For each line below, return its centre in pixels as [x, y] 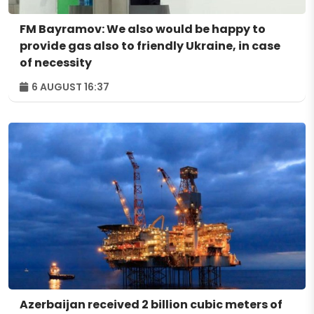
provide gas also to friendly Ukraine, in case [150, 46]
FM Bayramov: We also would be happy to [143, 29]
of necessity [56, 62]
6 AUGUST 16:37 [69, 87]
